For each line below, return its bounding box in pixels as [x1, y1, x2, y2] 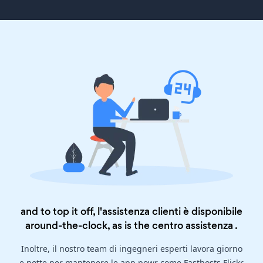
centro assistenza [152, 218, 233, 233]
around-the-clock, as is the [25, 218, 152, 233]
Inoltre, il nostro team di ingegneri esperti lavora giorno [21, 243, 242, 255]
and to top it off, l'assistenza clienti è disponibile [21, 204, 242, 219]
